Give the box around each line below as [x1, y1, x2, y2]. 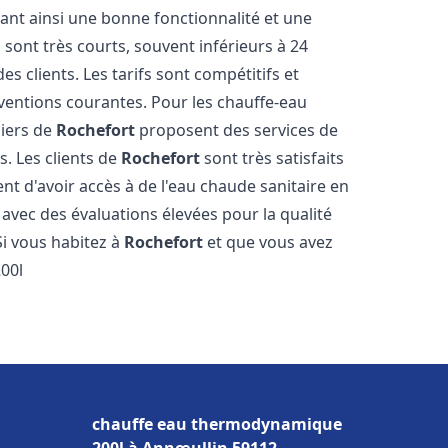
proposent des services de [135, 119, 339, 141]
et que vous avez [203, 231, 334, 253]
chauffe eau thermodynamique [92, 413, 342, 435]
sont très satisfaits [200, 147, 345, 169]
